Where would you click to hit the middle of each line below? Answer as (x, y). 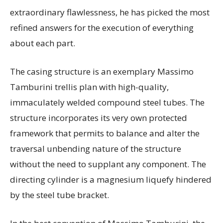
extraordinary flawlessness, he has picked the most (110, 12)
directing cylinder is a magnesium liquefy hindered (111, 180)
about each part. (43, 43)
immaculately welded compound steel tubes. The (107, 103)
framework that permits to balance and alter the (105, 133)
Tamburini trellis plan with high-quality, (89, 87)
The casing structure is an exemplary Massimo (102, 72)
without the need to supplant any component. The (108, 164)
